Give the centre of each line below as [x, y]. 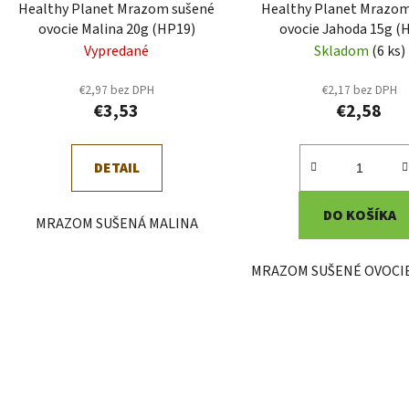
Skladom [342, 51]
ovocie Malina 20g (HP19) [116, 29]
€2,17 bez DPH [359, 89]
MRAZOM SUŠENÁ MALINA [116, 223]
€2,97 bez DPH [116, 89]
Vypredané [117, 51]
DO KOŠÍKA [359, 215]
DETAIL [116, 168]
